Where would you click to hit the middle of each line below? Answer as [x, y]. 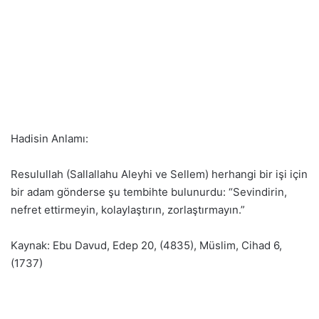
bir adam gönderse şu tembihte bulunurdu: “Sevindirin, [149, 192]
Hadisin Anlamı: [49, 138]
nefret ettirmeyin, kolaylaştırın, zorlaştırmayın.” [128, 210]
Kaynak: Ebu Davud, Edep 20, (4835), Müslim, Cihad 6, [146, 245]
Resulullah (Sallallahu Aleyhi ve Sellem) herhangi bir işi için [159, 174]
